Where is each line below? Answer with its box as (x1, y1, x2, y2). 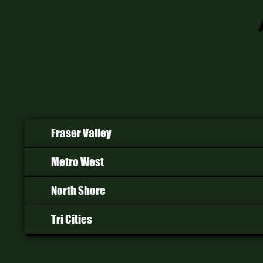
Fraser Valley (51, 126, 112, 140)
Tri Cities (51, 212, 92, 226)
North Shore (51, 183, 106, 197)
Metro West (51, 154, 104, 168)
